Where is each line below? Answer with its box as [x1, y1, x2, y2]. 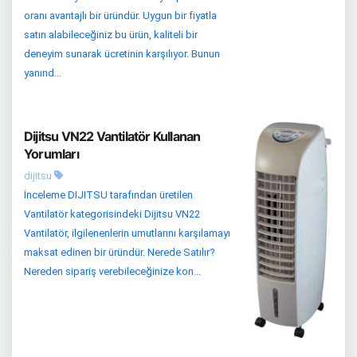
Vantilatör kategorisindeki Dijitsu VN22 [24, 208, 200, 221]
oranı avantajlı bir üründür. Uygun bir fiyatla [24, 10, 217, 22]
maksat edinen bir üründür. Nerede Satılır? [24, 246, 215, 259]
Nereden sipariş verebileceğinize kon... [24, 265, 201, 278]
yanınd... [24, 67, 61, 80]
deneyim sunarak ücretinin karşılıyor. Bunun [24, 48, 220, 61]
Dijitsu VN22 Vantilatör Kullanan [24, 128, 201, 145]
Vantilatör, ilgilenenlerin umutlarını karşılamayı [24, 227, 230, 240]
